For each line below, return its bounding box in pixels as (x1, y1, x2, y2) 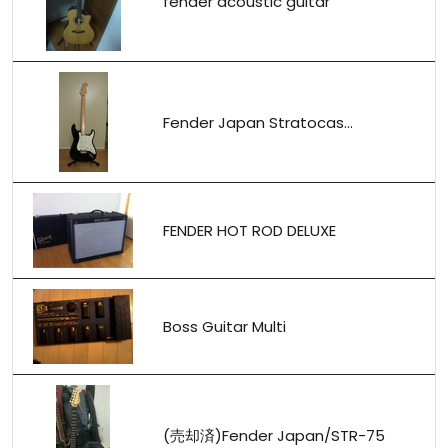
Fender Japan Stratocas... (163, 111, 353, 133)
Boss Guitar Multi (163, 316, 286, 337)
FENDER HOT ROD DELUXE (163, 220, 336, 241)
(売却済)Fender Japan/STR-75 (163, 424, 385, 446)
